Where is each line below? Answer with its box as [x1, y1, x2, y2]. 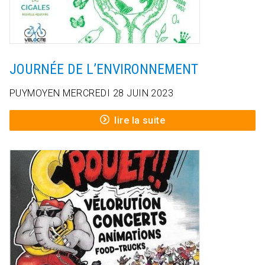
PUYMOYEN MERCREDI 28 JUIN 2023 [9, 88, 174, 99]
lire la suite [114, 115, 166, 127]
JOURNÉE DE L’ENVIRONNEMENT [9, 61, 198, 78]
